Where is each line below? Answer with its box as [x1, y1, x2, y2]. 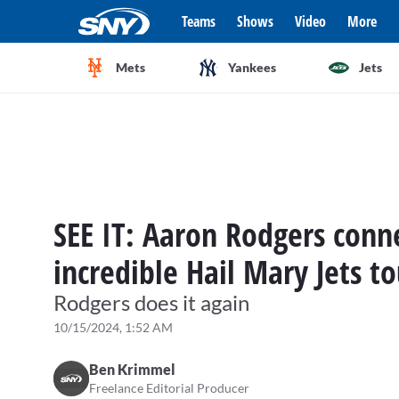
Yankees [227, 60, 276, 75]
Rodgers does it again [53, 289, 249, 315]
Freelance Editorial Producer [89, 380, 249, 395]
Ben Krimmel [89, 361, 175, 378]
